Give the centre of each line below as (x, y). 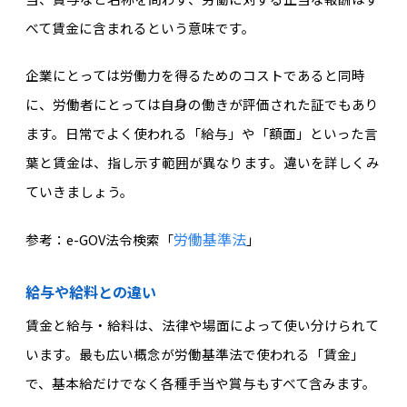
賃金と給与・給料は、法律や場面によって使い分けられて (202, 324)
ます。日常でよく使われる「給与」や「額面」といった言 (201, 134)
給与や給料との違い (90, 291)
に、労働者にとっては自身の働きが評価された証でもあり (202, 104)
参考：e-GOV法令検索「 (99, 239)
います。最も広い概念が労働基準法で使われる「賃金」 (194, 353)
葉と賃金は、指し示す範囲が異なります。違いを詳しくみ (202, 163)
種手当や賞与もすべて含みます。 (275, 382)
